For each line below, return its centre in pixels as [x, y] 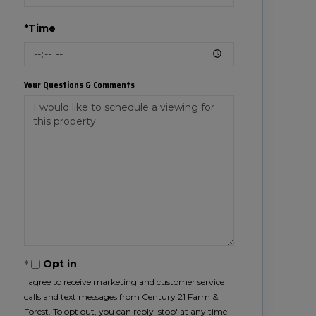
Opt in [60, 264]
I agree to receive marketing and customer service [124, 282]
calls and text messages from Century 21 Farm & [121, 297]
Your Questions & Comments [79, 85]
